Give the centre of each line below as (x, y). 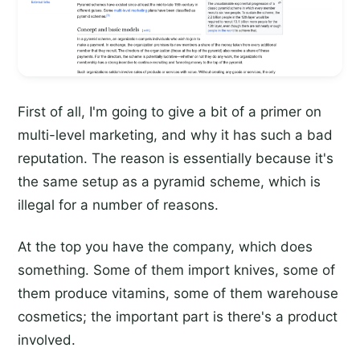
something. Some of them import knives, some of (176, 270)
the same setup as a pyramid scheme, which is (169, 182)
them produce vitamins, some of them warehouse (178, 294)
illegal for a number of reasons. (118, 205)
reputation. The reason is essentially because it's (176, 159)
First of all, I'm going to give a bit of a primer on (170, 112)
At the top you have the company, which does (165, 247)
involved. (47, 340)
